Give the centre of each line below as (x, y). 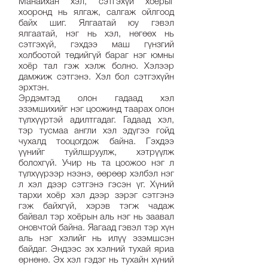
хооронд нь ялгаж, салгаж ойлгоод (96, 13)
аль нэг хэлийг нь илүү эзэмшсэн (96, 239)
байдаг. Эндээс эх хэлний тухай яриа (96, 250)
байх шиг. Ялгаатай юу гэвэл (96, 24)
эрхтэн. (35, 88)
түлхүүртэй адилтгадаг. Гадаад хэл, (96, 121)
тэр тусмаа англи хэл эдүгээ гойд (96, 131)
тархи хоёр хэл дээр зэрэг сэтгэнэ (96, 196)
